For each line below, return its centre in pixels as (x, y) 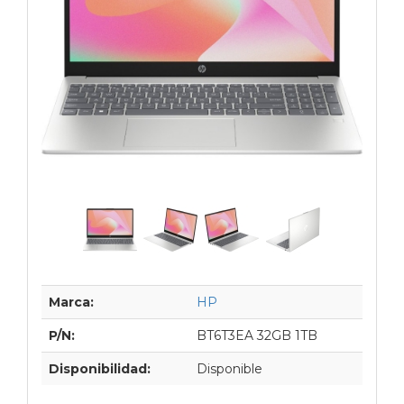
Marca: (71, 302)
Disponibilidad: (100, 368)
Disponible (230, 368)
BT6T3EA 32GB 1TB (257, 335)
